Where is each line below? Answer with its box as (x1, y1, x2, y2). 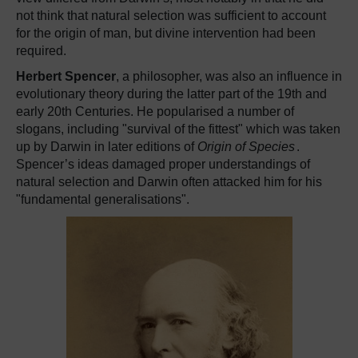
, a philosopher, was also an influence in (116, 70, 342, 83)
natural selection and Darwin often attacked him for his (16, 175, 322, 189)
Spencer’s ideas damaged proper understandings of (16, 157, 310, 171)
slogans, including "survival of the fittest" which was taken (16, 122, 340, 136)
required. (16, 44, 66, 58)
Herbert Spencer (16, 70, 116, 83)
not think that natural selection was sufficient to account (16, 9, 326, 22)
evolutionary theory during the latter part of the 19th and (16, 87, 327, 101)
